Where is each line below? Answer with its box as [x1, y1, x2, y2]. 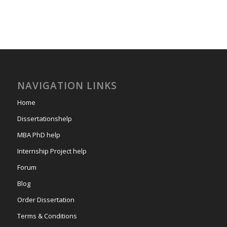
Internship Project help [17, 146, 87, 156]
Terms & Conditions [17, 211, 77, 221]
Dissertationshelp [17, 114, 72, 124]
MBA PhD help [17, 130, 60, 140]
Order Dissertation [17, 195, 74, 205]
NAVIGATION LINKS [17, 79, 117, 93]
